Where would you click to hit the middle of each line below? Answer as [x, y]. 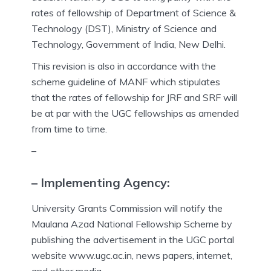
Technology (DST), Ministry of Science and [124, 28]
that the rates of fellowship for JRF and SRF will [134, 97]
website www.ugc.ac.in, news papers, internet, [132, 256]
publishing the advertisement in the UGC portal [133, 240]
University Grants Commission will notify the [127, 208]
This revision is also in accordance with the [124, 66]
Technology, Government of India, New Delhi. [129, 44]
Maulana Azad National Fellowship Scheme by [132, 224]
